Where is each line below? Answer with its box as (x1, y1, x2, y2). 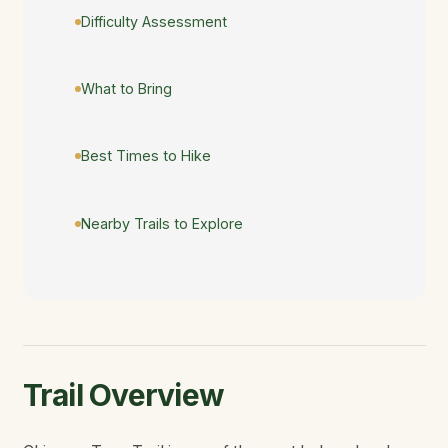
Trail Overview (22, 377, 224, 414)
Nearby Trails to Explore (81, 214, 243, 232)
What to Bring (81, 80, 172, 97)
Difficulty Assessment (81, 12, 227, 30)
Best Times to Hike (81, 147, 211, 165)
